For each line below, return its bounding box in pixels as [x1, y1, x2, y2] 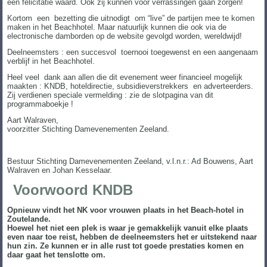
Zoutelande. [7, 214, 51, 223]
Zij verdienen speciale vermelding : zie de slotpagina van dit [7, 90, 214, 100]
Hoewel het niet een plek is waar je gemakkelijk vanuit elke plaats [7, 223, 249, 232]
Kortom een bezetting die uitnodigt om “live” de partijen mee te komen [7, 13, 255, 23]
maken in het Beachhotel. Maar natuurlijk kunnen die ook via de [7, 22, 227, 32]
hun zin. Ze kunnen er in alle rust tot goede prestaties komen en [7, 241, 244, 250]
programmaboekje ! [7, 99, 74, 108]
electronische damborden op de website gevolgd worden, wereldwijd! [7, 31, 243, 41]
